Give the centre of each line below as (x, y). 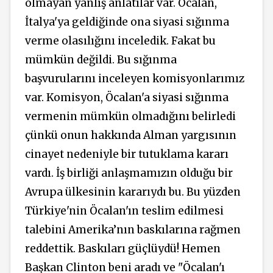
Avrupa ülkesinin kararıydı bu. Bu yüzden (133, 192)
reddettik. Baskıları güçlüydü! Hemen (123, 249)
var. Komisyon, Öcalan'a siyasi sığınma (127, 98)
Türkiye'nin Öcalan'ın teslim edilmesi (124, 211)
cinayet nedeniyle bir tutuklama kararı (127, 154)
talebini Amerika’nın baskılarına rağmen (133, 230)
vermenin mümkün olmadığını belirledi (130, 117)
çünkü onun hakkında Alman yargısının (131, 136)
